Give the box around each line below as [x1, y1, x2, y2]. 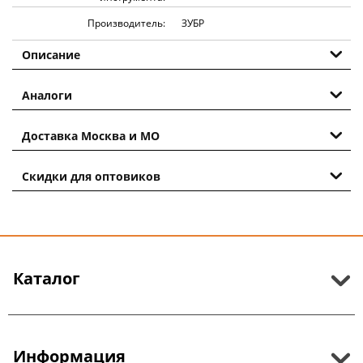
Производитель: [88, 15, 165, 30]
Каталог [13, 267, 80, 289]
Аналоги [22, 87, 72, 103]
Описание [22, 46, 80, 62]
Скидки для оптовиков [22, 168, 160, 184]
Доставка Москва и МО [22, 127, 160, 143]
